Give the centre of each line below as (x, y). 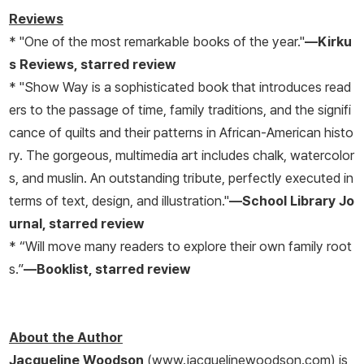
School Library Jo (298, 201)
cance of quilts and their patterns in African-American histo (181, 133)
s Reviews (41, 65)
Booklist (63, 269)
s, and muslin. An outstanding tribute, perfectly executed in (181, 178)
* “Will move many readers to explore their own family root (180, 247)
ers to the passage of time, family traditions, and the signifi (180, 110)
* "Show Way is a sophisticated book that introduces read (180, 87)
